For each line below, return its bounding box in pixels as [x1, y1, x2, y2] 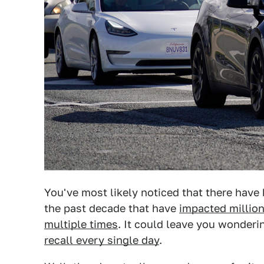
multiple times [44, 218, 118, 230]
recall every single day [44, 234, 159, 246]
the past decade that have [44, 202, 179, 214]
